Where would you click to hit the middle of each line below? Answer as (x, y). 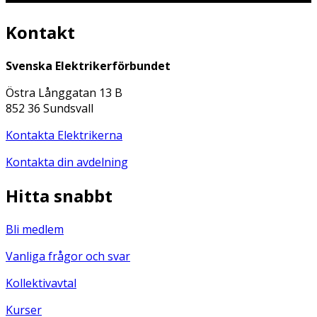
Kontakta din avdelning (67, 162)
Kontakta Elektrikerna (64, 136)
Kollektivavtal (41, 283)
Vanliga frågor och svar (68, 257)
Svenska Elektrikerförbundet (88, 66)
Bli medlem (35, 230)
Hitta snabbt (59, 196)
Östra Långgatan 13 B (64, 93)
